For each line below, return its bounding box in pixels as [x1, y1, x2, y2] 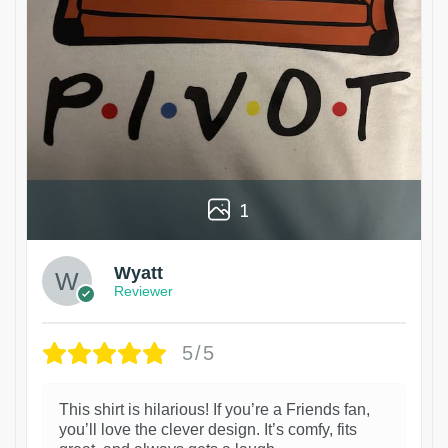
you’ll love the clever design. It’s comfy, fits [59, 420, 357, 438]
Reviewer [114, 283, 173, 300]
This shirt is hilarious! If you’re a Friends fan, [59, 400, 370, 418]
